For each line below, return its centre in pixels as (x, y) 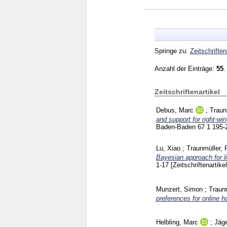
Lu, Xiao (168, 148)
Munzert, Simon (179, 190)
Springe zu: (172, 51)
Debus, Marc (175, 110)
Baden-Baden (177, 127)
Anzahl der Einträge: (185, 68)
